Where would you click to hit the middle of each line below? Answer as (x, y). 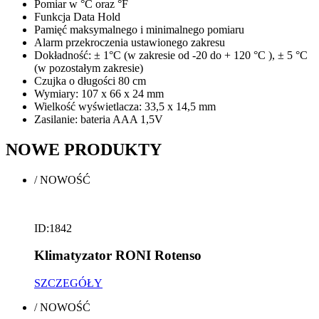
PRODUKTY (113, 149)
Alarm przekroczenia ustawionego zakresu (130, 42)
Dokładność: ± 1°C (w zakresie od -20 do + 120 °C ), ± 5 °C (171, 55)
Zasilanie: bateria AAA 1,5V (99, 119)
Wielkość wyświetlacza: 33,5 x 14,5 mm (125, 106)
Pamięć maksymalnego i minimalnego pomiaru (139, 29)
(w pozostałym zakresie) (89, 68)
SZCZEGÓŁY (68, 283)
